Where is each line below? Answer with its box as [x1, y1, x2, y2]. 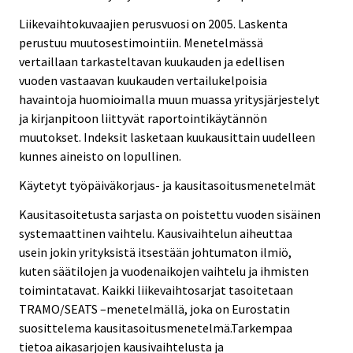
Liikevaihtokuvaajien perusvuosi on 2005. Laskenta [19, 16, 288, 32]
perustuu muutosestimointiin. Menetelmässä [19, 35, 263, 51]
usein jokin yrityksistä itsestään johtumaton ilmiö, [19, 243, 292, 260]
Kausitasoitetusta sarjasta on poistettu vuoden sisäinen [19, 206, 321, 222]
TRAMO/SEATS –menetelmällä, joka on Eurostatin [19, 300, 290, 317]
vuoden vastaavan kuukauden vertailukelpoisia [19, 72, 267, 89]
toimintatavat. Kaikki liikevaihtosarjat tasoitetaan [19, 281, 293, 298]
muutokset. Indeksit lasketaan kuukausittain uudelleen [19, 129, 315, 146]
